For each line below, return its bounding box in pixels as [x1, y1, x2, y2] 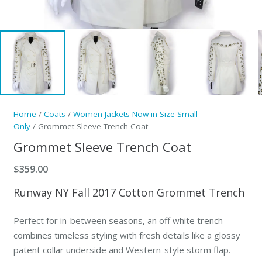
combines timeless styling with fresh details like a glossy [13, 229, 240, 241]
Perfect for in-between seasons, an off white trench [13, 214, 223, 226]
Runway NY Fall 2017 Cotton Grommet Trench [13, 185, 244, 200]
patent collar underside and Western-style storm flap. [13, 243, 230, 256]
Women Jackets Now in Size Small [73, 109, 198, 119]
